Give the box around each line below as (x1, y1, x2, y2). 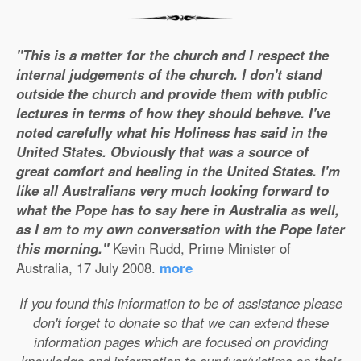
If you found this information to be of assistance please (19, 293, 342, 313)
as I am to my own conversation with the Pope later (16, 219, 345, 239)
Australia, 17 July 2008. (16, 258, 160, 277)
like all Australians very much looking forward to (16, 180, 329, 200)
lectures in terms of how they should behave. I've (16, 103, 330, 122)
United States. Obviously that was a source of (16, 142, 309, 161)
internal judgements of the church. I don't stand (16, 64, 322, 84)
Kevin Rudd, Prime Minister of (109, 239, 291, 258)
